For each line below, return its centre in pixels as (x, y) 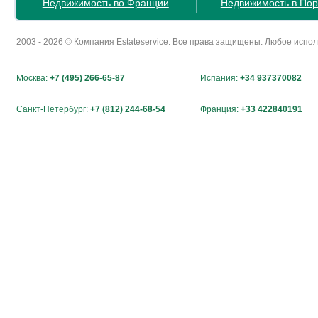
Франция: (220, 110)
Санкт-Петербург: (53, 110)
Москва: (33, 78)
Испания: (220, 78)
